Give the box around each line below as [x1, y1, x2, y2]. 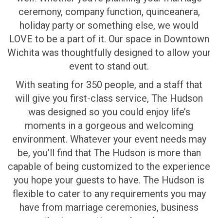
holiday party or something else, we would [19, 19, 199, 31]
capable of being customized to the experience [8, 160, 210, 172]
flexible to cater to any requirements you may [12, 187, 206, 200]
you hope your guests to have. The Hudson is [14, 174, 204, 186]
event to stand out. [69, 60, 149, 72]
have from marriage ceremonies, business [19, 201, 199, 213]
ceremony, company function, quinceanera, [18, 5, 200, 18]
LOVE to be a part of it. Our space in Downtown [9, 33, 209, 45]
